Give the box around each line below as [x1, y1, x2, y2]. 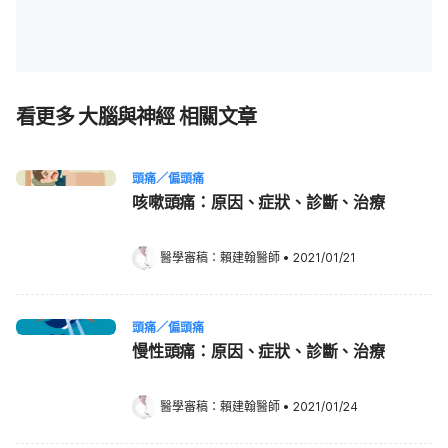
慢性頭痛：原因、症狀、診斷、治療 [132, 341, 385, 361]
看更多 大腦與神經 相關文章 [16, 105, 257, 129]
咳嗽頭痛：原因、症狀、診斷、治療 [132, 192, 385, 212]
